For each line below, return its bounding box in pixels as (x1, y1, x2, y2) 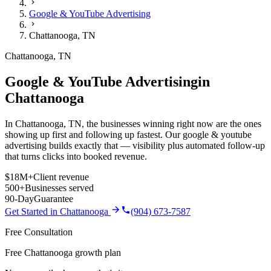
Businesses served (25, 183, 94, 194)
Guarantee (34, 194, 73, 204)
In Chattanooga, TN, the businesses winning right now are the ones (5, 119, 261, 129)
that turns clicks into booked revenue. (5, 151, 147, 162)
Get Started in (5, 206, 60, 217)
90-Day (5, 194, 34, 204)
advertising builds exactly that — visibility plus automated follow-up (5, 140, 265, 151)
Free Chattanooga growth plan (5, 247, 121, 258)
